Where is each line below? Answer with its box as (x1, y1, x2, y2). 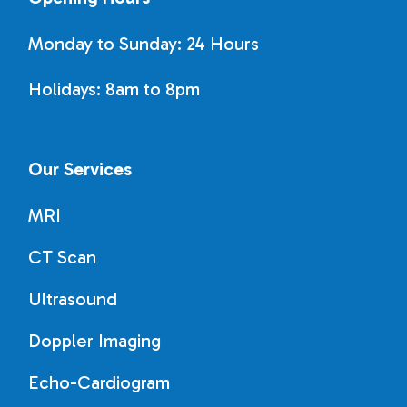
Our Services (28, 158, 133, 180)
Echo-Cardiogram (28, 372, 171, 393)
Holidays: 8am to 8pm (28, 78, 201, 100)
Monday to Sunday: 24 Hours (28, 33, 260, 55)
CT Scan (28, 246, 97, 268)
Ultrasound (28, 288, 118, 310)
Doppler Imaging (28, 330, 162, 352)
